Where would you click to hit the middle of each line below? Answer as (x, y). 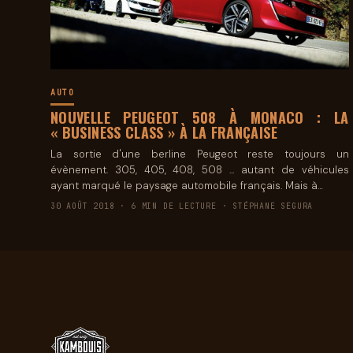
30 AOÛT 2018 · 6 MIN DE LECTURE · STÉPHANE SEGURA (182, 206)
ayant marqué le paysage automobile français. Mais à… (187, 185)
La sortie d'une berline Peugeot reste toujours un (200, 154)
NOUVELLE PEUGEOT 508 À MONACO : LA (200, 117)
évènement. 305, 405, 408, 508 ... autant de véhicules (200, 169)
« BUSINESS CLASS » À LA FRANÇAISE (164, 132)
